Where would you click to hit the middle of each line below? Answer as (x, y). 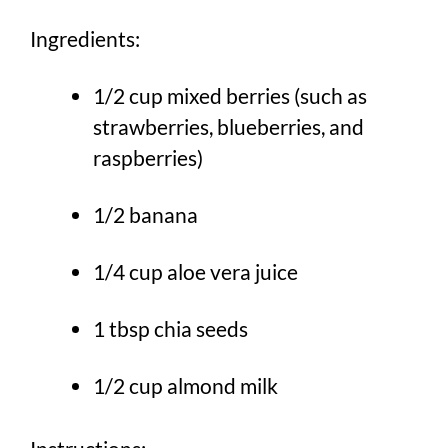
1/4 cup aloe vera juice (195, 272)
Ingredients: (85, 39)
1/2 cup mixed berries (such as (230, 96)
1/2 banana (145, 215)
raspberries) (148, 158)
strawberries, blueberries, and (228, 127)
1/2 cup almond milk (185, 386)
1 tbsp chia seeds (170, 329)
